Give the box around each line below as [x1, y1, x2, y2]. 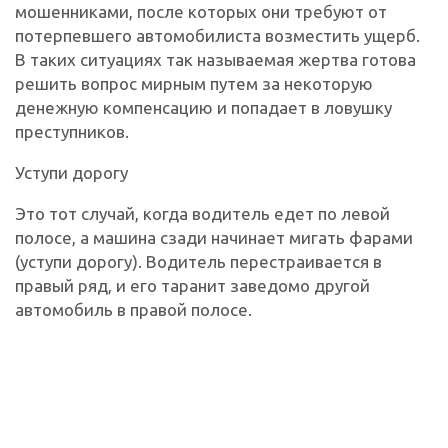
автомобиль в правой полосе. [15, 299, 252, 319]
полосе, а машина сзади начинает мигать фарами [15, 227, 413, 247]
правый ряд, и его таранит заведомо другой [15, 275, 370, 295]
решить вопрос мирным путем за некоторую [15, 73, 373, 93]
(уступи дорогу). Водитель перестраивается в [15, 251, 382, 271]
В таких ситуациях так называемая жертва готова [15, 49, 416, 69]
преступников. [15, 121, 129, 141]
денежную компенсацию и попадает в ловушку [15, 97, 392, 117]
